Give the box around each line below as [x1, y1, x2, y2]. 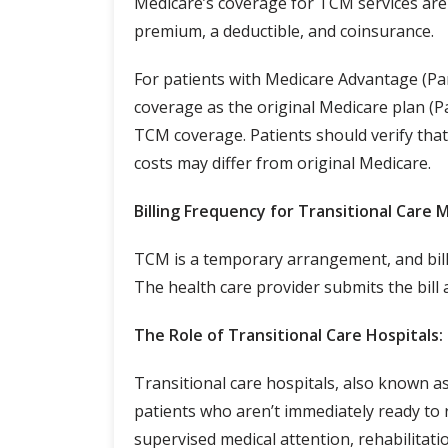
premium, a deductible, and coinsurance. [134, 19, 434, 42]
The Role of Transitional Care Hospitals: [134, 323, 443, 346]
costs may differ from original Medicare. [134, 151, 431, 174]
